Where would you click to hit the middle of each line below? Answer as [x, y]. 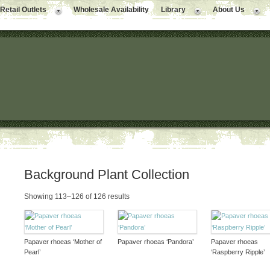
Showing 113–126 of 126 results [77, 197]
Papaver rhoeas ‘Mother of [63, 242]
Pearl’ [32, 252]
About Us [229, 10]
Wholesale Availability [111, 10]
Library [173, 10]
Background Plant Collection [106, 175]
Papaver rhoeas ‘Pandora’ [155, 242]
